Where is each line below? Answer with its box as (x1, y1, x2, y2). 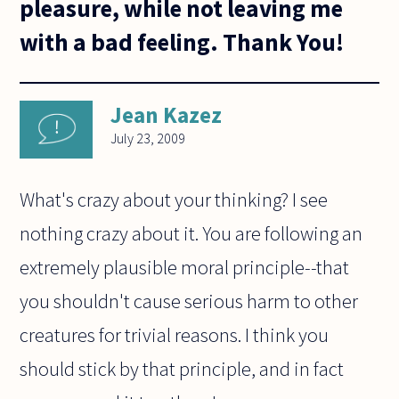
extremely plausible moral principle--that (20, 255, 350, 281)
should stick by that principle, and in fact (20, 356, 345, 382)
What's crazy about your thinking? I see (20, 187, 329, 213)
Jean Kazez (110, 101, 223, 130)
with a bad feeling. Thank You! (20, 26, 345, 57)
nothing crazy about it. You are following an (20, 221, 363, 247)
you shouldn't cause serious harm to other (20, 289, 359, 314)
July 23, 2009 (110, 129, 186, 148)
